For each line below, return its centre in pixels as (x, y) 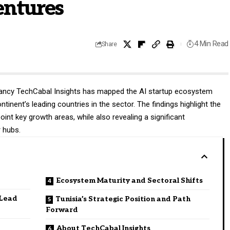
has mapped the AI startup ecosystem (147, 91)
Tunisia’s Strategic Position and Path (123, 199)
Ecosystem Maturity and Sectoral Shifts (130, 180)
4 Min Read (211, 44)
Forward (62, 209)
